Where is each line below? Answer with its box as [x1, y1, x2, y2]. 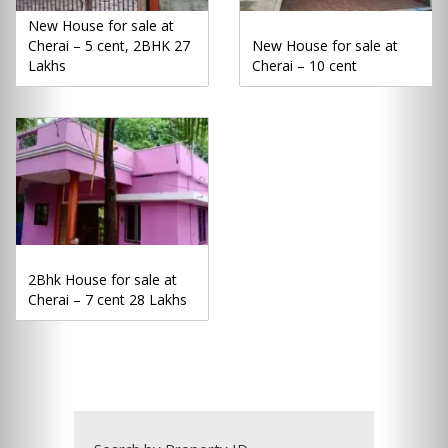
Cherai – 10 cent [252, 56, 357, 76]
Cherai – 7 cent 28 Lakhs [28, 289, 187, 309]
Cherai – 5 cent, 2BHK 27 [28, 36, 190, 56]
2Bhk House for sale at [28, 269, 177, 289]
